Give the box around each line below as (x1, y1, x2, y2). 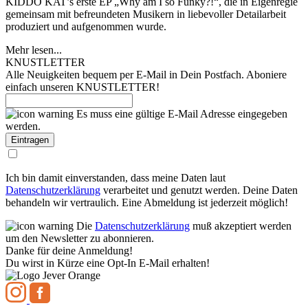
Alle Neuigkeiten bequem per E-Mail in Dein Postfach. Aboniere (5, 69, 287, 80)
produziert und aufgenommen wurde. (5, 21, 166, 32)
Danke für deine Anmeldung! (5, 245, 133, 256)
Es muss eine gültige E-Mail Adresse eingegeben (76, 108, 287, 120)
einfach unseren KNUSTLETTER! (5, 81, 159, 93)
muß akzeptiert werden (190, 220, 291, 232)
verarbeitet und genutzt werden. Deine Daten (100, 184, 298, 196)
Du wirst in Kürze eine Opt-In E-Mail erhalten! (5, 257, 210, 269)
